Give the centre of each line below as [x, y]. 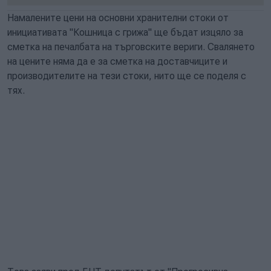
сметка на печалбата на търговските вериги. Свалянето [131, 47]
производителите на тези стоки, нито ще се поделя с [127, 76]
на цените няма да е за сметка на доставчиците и [117, 61]
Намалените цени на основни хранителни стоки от [118, 18]
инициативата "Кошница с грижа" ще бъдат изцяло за [125, 32]
